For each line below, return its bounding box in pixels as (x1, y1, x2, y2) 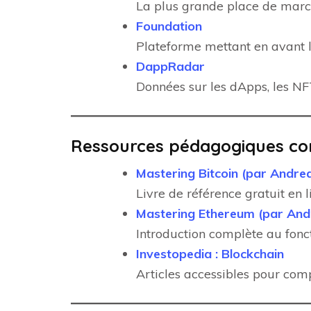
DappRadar (136, 58, 205, 74)
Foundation (136, 18, 202, 34)
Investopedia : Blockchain (136, 246, 284, 262)
